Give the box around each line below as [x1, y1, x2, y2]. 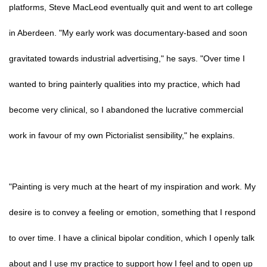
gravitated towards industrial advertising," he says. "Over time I [9, 54, 245, 63]
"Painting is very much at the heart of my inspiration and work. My [9, 182, 256, 191]
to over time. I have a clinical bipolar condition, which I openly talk [9, 233, 254, 243]
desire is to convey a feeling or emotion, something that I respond [9, 207, 256, 217]
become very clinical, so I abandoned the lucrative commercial [9, 105, 243, 114]
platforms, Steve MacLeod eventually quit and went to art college [9, 2, 253, 12]
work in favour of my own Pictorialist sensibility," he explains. [9, 131, 235, 140]
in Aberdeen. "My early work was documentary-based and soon [9, 28, 247, 38]
